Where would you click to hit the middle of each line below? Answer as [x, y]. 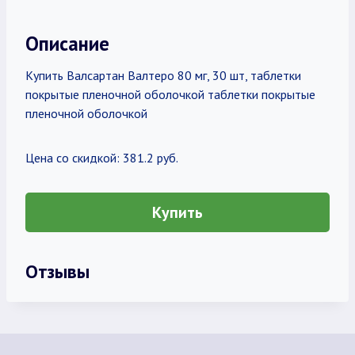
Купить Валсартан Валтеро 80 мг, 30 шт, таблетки [163, 75]
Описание [67, 43]
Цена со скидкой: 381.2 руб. [102, 158]
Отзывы [57, 271]
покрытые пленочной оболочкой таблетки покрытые [170, 94]
